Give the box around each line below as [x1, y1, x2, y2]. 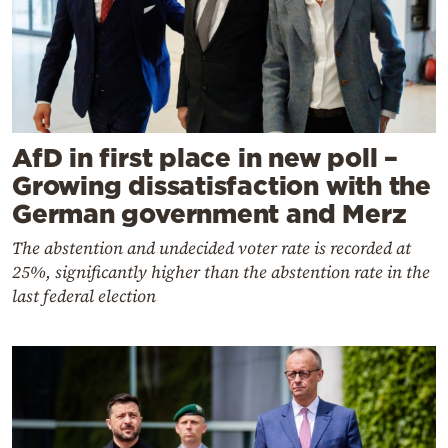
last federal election [12, 284, 156, 309]
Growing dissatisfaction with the [12, 171, 431, 201]
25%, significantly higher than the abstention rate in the [12, 260, 430, 285]
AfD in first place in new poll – [12, 143, 398, 173]
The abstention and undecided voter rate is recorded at [12, 236, 411, 261]
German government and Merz [12, 199, 407, 229]
